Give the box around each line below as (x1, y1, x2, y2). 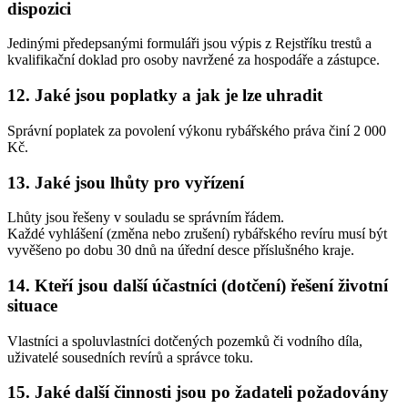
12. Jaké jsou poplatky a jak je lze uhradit (7, 86, 322, 106)
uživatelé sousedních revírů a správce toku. (7, 349, 253, 365)
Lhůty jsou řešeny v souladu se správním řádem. (7, 209, 284, 226)
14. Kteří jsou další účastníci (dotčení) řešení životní (7, 275, 388, 295)
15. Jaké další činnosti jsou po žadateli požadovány (7, 382, 389, 403)
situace (7, 295, 57, 315)
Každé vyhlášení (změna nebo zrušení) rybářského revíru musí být (7, 226, 387, 242)
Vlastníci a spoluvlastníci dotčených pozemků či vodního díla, (7, 332, 362, 349)
